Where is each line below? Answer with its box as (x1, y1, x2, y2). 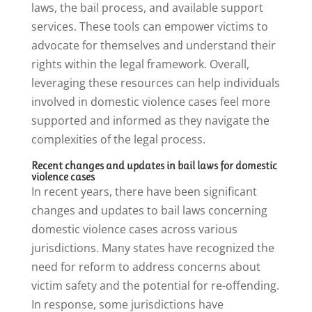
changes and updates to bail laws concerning (31, 203, 267, 219)
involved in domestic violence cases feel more (31, 94, 270, 110)
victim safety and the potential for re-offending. (31, 278, 279, 294)
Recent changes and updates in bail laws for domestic (31, 159, 277, 173)
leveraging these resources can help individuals (31, 75, 280, 91)
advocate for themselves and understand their (31, 38, 276, 54)
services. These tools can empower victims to (31, 19, 268, 35)
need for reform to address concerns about (31, 259, 260, 275)
